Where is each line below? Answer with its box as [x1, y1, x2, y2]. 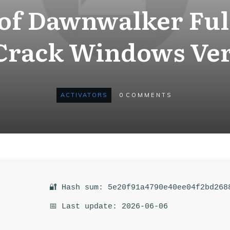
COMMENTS [125, 91, 172, 99]
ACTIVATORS [60, 91, 107, 99]
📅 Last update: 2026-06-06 [49, 202, 168, 211]
